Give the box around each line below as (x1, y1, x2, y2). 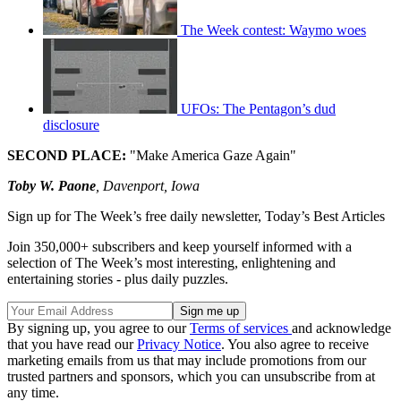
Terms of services (190, 320, 292, 337)
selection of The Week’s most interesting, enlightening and (7, 255, 336, 271)
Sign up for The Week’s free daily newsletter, (7, 209, 265, 225)
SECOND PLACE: (7, 148, 126, 164)
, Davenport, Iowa (96, 178, 200, 194)
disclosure (43, 117, 99, 133)
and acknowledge (292, 320, 391, 337)
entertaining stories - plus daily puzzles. (7, 271, 228, 287)
